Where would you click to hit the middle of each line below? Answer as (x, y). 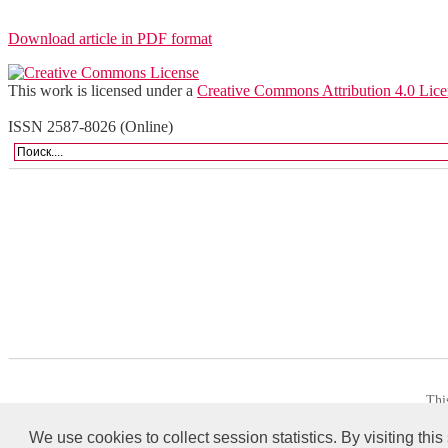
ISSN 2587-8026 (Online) (90, 126)
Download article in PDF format (110, 38)
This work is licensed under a (102, 90)
